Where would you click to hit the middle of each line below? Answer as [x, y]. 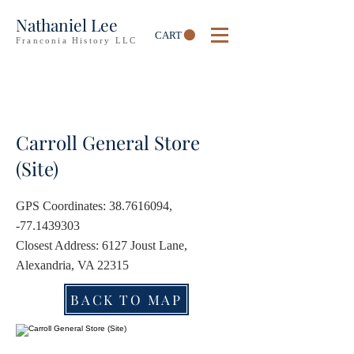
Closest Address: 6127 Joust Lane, [102, 245]
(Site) [37, 168]
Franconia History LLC [77, 40]
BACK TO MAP [126, 299]
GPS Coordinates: [62, 206]
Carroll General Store [108, 142]
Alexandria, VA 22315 [72, 265]
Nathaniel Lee [67, 24]
